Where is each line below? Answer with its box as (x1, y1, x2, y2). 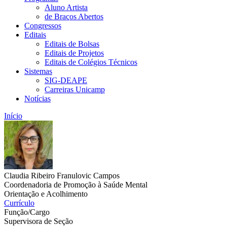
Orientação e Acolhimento (4, 190, 88, 198)
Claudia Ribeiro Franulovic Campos (4, 171, 120, 180)
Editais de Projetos (45, 49, 104, 57)
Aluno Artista (45, 3, 88, 12)
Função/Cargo (4, 208, 50, 216)
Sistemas (24, 67, 52, 75)
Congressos (24, 21, 61, 30)
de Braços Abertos (45, 12, 103, 21)
